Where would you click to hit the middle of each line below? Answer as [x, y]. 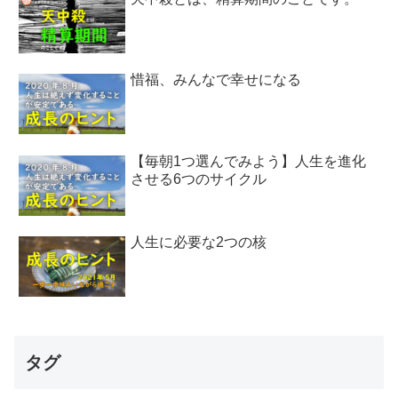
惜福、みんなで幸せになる [216, 80]
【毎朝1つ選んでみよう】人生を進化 [249, 161]
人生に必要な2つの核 [199, 242]
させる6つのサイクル [199, 179]
